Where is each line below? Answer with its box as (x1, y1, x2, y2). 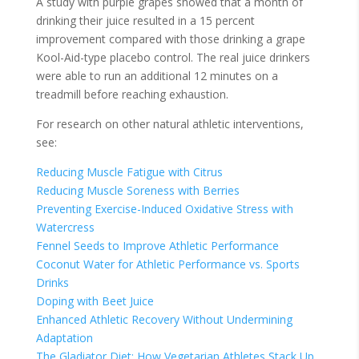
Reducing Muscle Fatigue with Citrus (35, 163, 223, 179)
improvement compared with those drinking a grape (35, 30, 305, 46)
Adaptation (35, 329, 93, 345)
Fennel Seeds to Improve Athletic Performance (35, 237, 279, 253)
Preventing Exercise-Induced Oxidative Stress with (35, 200, 293, 216)
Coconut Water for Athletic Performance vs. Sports (35, 256, 300, 272)
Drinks (35, 274, 69, 290)
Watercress (35, 219, 95, 235)
